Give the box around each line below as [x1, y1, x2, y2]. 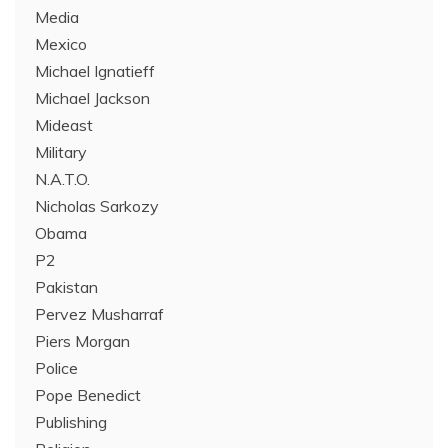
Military [35, 142, 87, 162]
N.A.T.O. [35, 169, 90, 189]
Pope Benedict [35, 385, 141, 405]
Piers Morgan [35, 331, 130, 351]
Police [35, 358, 78, 378]
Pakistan [35, 277, 98, 297]
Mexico [35, 34, 87, 54]
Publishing [35, 412, 107, 432]
